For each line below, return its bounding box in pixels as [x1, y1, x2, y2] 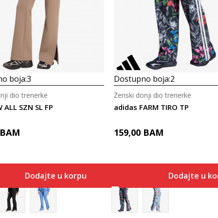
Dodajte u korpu [24, 170, 87, 181]
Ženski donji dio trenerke [114, 91, 191, 100]
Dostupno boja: [114, 73, 170, 84]
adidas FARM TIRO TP [114, 102, 189, 112]
